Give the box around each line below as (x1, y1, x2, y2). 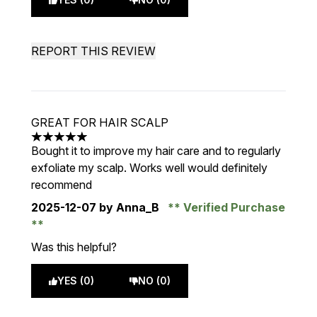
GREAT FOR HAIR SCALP (31, 115, 168, 129)
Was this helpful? (31, 240, 117, 254)
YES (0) (57, 275, 94, 287)
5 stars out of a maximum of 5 (30, 137, 183, 151)
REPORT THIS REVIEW (31, 44, 156, 58)
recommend (31, 178, 92, 192)
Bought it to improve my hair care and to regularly (31, 144, 281, 158)
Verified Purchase (180, 200, 285, 214)
